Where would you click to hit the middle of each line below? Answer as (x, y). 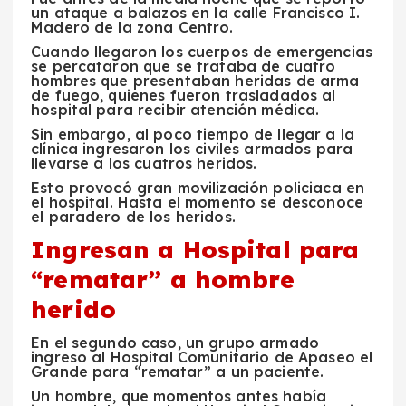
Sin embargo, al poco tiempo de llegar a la (193, 134)
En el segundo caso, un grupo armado (175, 343)
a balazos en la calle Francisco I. (237, 12)
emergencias (325, 51)
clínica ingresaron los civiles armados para (192, 148)
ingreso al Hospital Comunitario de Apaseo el (202, 358)
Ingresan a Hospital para (195, 250)
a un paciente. (270, 372)
